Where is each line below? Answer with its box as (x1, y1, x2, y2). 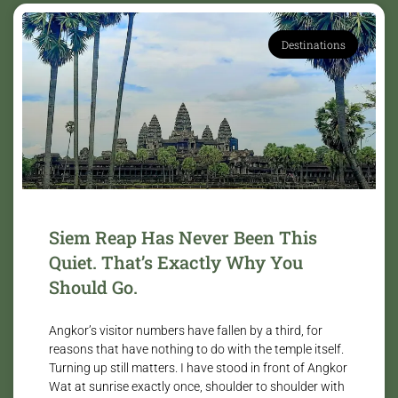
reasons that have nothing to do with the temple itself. (49, 341, 344, 356)
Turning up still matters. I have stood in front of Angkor (49, 360, 347, 375)
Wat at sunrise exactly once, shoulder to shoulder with (49, 378, 345, 394)
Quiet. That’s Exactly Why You (49, 250, 303, 274)
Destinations (281, 36, 346, 52)
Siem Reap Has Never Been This (49, 225, 317, 249)
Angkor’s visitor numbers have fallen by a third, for (49, 322, 322, 338)
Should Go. (49, 275, 138, 298)
